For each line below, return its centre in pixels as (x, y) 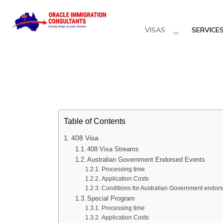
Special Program (111, 198)
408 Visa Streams (113, 149)
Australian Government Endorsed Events (146, 160)
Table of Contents (95, 121)
